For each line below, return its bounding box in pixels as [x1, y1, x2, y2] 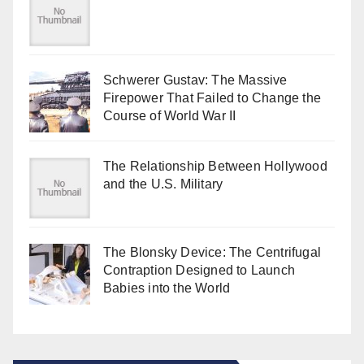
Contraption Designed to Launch [103, 262, 295, 277]
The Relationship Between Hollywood [103, 158, 327, 173]
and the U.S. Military [103, 176, 223, 191]
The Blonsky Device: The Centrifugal [103, 245, 321, 259]
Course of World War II [103, 108, 236, 123]
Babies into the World [103, 280, 231, 295]
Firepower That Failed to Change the [103, 90, 321, 105]
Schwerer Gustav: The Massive [103, 72, 288, 87]
